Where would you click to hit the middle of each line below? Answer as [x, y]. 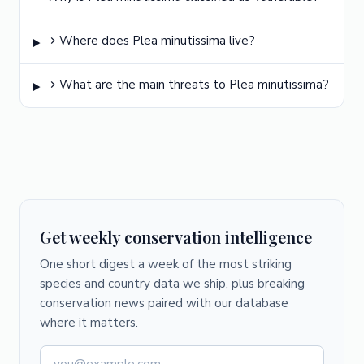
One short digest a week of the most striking [166, 264]
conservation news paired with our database [164, 303]
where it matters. [89, 323]
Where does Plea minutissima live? [157, 41]
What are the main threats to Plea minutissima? [194, 84]
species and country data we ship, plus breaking [172, 284]
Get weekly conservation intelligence [176, 237]
